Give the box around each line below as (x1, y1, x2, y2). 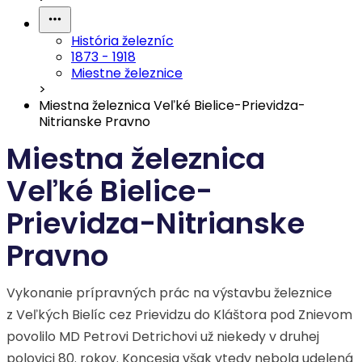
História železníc (71, 32, 174, 50)
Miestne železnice (71, 64, 183, 82)
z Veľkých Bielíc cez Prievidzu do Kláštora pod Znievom (6, 305, 352, 324)
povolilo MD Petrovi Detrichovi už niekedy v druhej (6, 327, 319, 346)
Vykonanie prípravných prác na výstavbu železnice (6, 284, 332, 302)
